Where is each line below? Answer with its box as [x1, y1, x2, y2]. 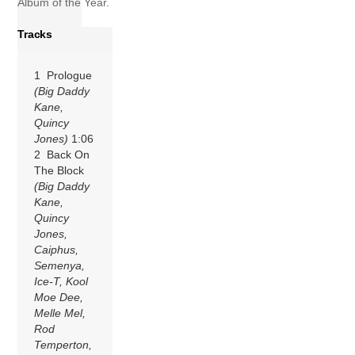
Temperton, [34, 338, 93, 351]
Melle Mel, [34, 306, 86, 319]
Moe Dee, [34, 290, 84, 303]
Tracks [17, 27, 52, 40]
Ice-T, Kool [34, 274, 89, 288]
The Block [34, 163, 85, 177]
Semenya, [34, 258, 86, 272]
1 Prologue [34, 68, 93, 82]
